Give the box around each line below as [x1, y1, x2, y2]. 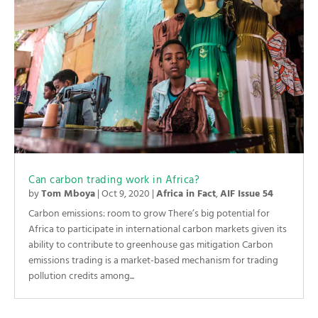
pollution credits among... [28, 268, 134, 285]
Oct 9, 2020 [102, 186, 150, 203]
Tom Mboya [41, 186, 95, 203]
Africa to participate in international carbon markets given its [28, 221, 287, 238]
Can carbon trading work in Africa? [28, 172, 199, 190]
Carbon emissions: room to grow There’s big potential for [28, 206, 270, 223]
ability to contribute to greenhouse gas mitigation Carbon [28, 237, 273, 254]
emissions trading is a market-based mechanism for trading [28, 253, 278, 270]
